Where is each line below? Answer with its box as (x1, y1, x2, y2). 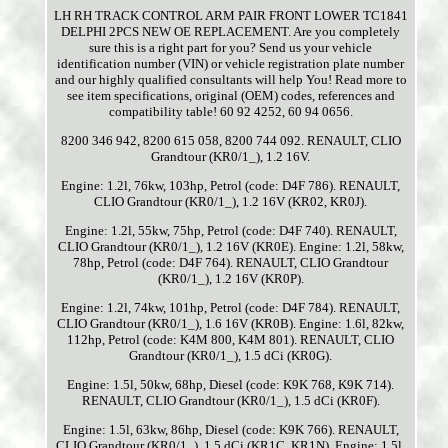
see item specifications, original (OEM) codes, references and (66, 88, 395, 104)
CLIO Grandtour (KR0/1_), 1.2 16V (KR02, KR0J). (94, 194, 368, 210)
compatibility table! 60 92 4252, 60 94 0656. (108, 104, 353, 120)
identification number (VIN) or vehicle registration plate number (57, 56, 405, 72)
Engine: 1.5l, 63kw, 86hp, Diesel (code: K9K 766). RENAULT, (62, 422, 399, 438)
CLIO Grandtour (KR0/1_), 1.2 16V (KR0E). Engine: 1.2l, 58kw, (57, 239, 404, 255)
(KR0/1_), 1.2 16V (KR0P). (157, 271, 304, 287)
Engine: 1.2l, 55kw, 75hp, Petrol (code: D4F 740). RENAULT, (64, 223, 397, 239)
